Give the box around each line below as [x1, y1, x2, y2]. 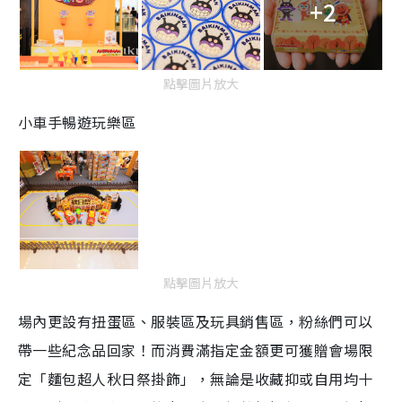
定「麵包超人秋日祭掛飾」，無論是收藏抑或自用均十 [18, 368, 373, 390]
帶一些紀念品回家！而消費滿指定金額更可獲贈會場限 [18, 339, 373, 362]
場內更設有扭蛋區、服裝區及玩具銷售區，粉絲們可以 [18, 310, 373, 333]
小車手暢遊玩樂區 [18, 111, 136, 134]
